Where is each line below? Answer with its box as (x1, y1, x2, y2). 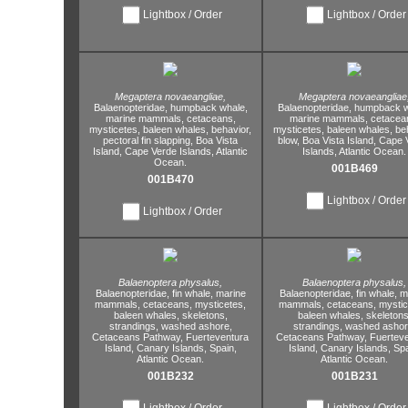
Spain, (206, 342, 237, 353)
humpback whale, (167, 102, 248, 113)
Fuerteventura (183, 331, 249, 342)
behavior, (211, 124, 251, 135)
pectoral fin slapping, (103, 135, 193, 146)
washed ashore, (158, 321, 232, 331)
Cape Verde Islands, (122, 146, 214, 157)
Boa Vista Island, (300, 135, 376, 146)
